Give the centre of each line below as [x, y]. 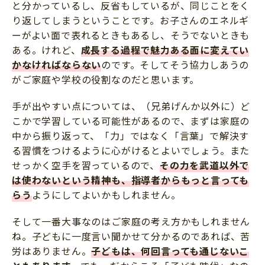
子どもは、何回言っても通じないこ [170, 251]
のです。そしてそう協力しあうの [175, 65]
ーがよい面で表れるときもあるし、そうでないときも [131, 35]
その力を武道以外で [205, 165]
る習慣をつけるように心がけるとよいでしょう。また [131, 151]
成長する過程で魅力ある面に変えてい [165, 50]
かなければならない [57, 65]
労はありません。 [52, 251]
